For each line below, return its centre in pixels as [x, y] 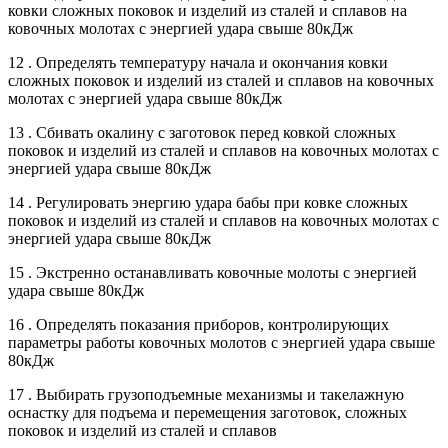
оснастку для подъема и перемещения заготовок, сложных [207, 412]
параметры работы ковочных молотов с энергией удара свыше [221, 342]
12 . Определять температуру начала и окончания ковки [198, 62]
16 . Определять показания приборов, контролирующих [198, 324]
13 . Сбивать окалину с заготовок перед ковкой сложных [202, 132]
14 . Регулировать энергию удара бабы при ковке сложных [208, 202]
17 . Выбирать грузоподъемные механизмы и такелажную [206, 394]
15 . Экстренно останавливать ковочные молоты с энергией [212, 272]
